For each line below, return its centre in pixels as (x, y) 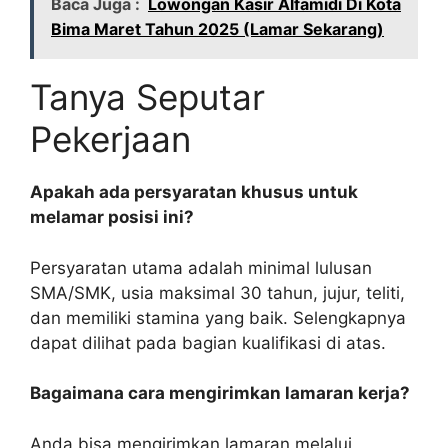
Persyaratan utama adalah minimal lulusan (201, 267)
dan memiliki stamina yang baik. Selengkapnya (218, 317)
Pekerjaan (110, 139)
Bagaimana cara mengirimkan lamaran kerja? (220, 393)
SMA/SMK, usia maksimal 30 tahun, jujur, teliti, (217, 292)
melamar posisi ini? (112, 217)
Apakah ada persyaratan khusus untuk (194, 192)
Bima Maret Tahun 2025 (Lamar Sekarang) (217, 29)
